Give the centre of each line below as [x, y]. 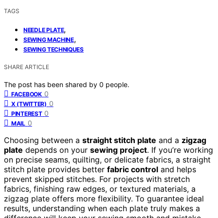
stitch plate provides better [55, 169]
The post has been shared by [52, 84]
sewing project [118, 150]
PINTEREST [27, 113]
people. [118, 84]
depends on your [56, 150]
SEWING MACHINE [49, 39]
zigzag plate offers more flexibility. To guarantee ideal [104, 198]
